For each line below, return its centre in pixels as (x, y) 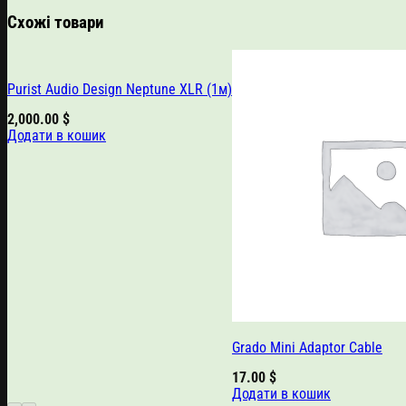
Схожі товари (56, 23)
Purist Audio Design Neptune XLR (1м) (119, 90)
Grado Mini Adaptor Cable (307, 348)
